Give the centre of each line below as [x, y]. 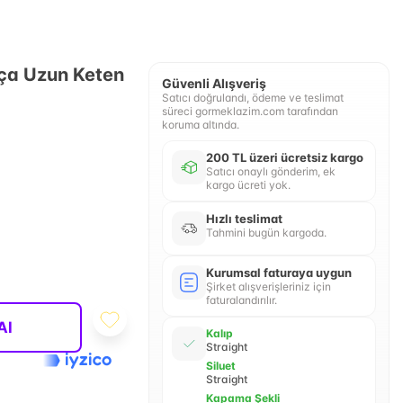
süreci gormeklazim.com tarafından [250, 111]
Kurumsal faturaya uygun [278, 273]
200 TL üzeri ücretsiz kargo [284, 157]
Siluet [220, 366]
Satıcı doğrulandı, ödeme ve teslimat [252, 98]
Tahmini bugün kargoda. [266, 233]
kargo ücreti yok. [248, 185]
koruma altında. [200, 125]
